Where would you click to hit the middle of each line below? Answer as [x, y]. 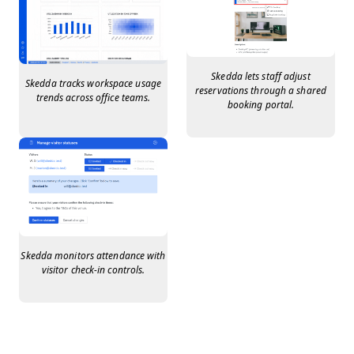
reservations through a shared [261, 90]
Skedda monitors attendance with [93, 256]
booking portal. [261, 105]
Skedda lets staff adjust [261, 76]
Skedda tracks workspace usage [93, 83]
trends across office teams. [93, 98]
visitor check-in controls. [93, 270]
